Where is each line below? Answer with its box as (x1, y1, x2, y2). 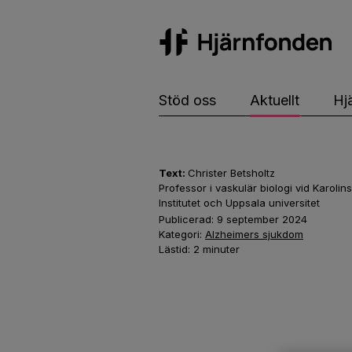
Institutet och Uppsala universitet (159, 196, 320, 209)
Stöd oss (159, 91, 216, 108)
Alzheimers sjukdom (205, 228, 303, 240)
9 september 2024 (217, 213, 307, 225)
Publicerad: (159, 213, 217, 225)
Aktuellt (249, 91, 299, 108)
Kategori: (159, 228, 205, 240)
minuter (203, 243, 240, 255)
